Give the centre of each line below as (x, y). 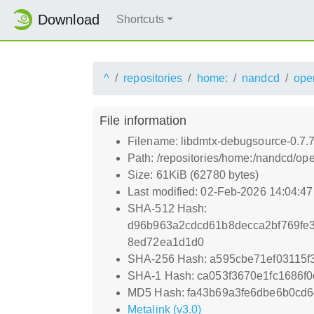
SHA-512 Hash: (168, 208)
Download (69, 20)
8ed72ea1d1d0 (166, 242)
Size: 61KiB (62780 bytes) (193, 175)
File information (143, 120)
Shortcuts (140, 20)
